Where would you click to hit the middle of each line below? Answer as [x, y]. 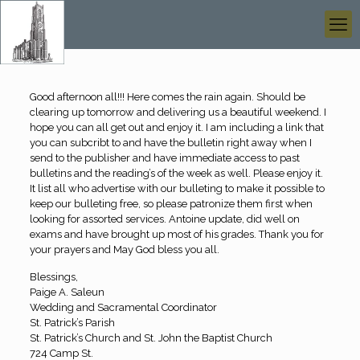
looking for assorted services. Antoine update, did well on [164, 219]
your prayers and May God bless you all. [124, 250]
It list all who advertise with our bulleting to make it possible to [177, 188]
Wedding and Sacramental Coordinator [123, 307]
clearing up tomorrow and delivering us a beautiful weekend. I [178, 112]
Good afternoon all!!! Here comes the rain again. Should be [167, 97]
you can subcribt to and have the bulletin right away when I [170, 143]
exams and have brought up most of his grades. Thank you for [176, 234]
